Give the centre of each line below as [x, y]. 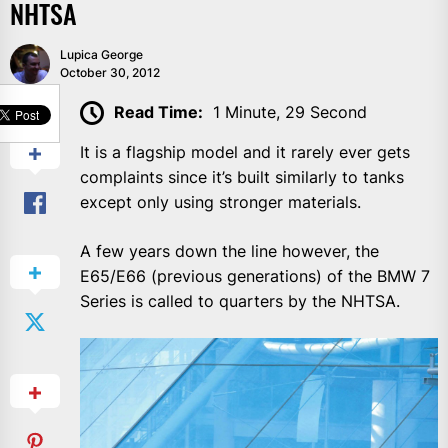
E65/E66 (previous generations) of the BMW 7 [255, 276]
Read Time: [158, 111]
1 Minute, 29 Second [290, 111]
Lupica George [101, 54]
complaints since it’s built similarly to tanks [242, 177]
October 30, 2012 [110, 72]
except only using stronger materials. [220, 202]
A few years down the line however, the [229, 251]
